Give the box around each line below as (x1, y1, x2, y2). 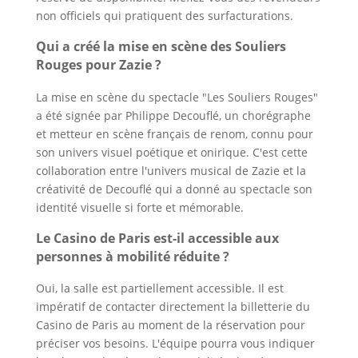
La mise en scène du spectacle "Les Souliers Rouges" (35, 89, 318, 105)
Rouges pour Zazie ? (35, 56, 161, 74)
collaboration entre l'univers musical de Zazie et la (35, 162, 306, 178)
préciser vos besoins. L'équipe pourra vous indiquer (35, 336, 315, 352)
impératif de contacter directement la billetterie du (35, 299, 310, 315)
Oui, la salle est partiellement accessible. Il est (35, 280, 284, 296)
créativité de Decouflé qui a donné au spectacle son (35, 181, 312, 197)
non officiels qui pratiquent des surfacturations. (35, 7, 293, 23)
